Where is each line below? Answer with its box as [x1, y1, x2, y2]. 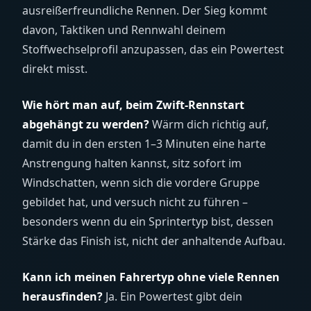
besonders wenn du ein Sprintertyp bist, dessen [22, 214, 274, 229]
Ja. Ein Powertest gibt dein [103, 289, 242, 304]
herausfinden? [22, 289, 103, 304]
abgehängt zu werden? [22, 117, 149, 132]
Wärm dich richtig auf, [149, 117, 269, 132]
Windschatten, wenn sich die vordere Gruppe [22, 175, 260, 190]
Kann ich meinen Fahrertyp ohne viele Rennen [22, 269, 280, 285]
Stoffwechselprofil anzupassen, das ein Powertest [22, 42, 284, 57]
